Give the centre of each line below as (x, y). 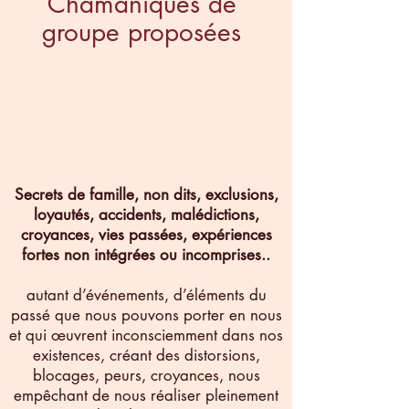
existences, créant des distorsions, (146, 355)
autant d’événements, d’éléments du (146, 294)
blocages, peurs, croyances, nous (146, 375)
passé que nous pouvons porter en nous (146, 315)
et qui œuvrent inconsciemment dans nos (146, 335)
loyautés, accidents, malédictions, (146, 214)
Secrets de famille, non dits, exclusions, (146, 194)
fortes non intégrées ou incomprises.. (146, 254)
